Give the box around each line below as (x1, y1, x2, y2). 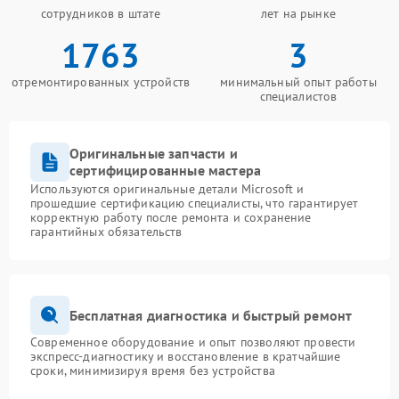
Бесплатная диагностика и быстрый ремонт (69, 305, 353, 324)
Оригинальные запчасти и (69, 144, 238, 162)
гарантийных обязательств (30, 224, 183, 240)
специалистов (259, 88, 338, 104)
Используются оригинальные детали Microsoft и (30, 181, 305, 197)
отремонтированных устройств (11, 74, 191, 90)
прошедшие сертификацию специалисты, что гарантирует (30, 195, 359, 211)
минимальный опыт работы (220, 74, 377, 90)
